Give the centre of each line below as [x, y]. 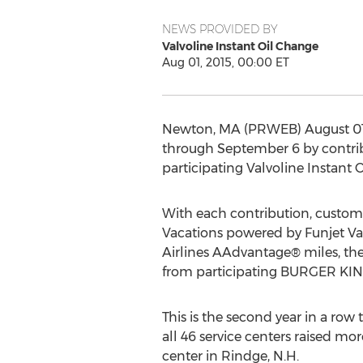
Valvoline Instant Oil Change [240, 46]
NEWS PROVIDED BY [220, 29]
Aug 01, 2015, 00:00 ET [225, 62]
